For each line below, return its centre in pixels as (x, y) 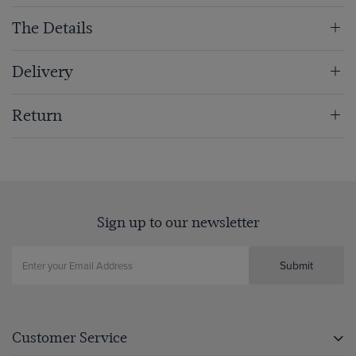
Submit (296, 266)
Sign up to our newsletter (178, 222)
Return (37, 116)
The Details (52, 29)
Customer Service (70, 338)
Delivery (43, 72)
